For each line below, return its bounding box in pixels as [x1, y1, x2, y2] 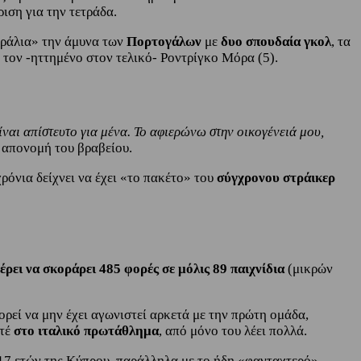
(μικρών [284, 260, 333, 276]
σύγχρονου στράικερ [217, 170, 335, 186]
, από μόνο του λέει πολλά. [159, 322, 307, 338]
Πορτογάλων [127, 34, 205, 50]
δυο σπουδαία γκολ [221, 34, 331, 50]
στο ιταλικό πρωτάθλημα [14, 322, 159, 338]
